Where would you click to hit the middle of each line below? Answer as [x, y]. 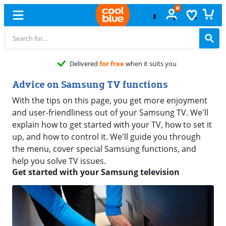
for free [103, 64]
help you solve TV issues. [59, 161]
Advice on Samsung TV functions [90, 84]
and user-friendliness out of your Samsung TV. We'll [110, 112]
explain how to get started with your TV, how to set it [112, 125]
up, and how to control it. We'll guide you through [106, 137]
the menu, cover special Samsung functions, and [104, 149]
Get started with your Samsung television [96, 172]
